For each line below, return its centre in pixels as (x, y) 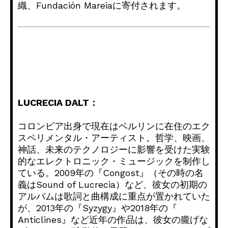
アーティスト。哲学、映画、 (151, 138)
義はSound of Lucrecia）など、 (85, 185)
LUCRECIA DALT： (58, 103)
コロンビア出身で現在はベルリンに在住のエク (114, 126)
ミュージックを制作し (164, 161)
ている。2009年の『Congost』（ (88, 173)
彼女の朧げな (181, 220)
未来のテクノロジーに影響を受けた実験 (128, 150)
